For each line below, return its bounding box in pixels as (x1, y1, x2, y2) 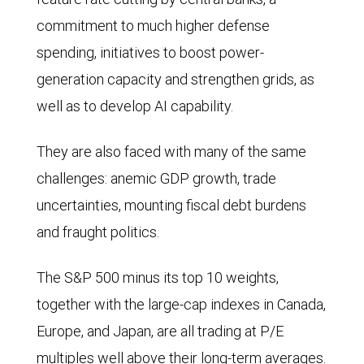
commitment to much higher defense (37, 16, 270, 36)
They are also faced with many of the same (37, 142, 306, 162)
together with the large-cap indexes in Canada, (37, 295, 326, 314)
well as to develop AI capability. (37, 97, 233, 116)
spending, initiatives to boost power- (37, 43, 264, 63)
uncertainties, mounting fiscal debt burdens (37, 196, 306, 215)
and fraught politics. (37, 223, 159, 242)
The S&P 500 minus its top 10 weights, (37, 268, 279, 288)
